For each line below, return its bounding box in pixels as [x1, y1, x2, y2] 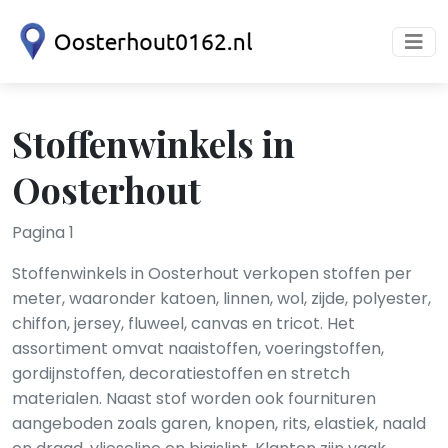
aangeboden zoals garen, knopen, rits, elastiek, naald [12, 412, 426, 435]
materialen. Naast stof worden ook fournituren [12, 387, 376, 410]
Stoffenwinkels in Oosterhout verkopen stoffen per [12, 262, 412, 285]
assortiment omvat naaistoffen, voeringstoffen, [12, 337, 384, 360]
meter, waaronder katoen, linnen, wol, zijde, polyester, [12, 287, 431, 310]
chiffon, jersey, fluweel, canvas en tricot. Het [12, 312, 355, 335]
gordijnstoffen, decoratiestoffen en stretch [12, 362, 350, 385]
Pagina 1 [12, 221, 74, 244]
